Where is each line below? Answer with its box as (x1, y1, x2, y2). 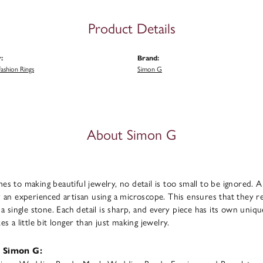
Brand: (137, 53, 159, 62)
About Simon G (87, 124, 176, 144)
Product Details (87, 18, 176, 38)
